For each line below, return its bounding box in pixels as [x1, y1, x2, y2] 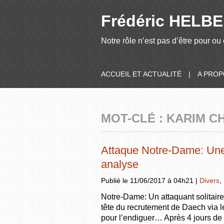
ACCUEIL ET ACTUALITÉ [101, 70, 181, 78]
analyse [101, 158, 138, 170]
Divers [199, 176, 219, 184]
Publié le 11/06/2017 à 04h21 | [101, 176, 199, 184]
